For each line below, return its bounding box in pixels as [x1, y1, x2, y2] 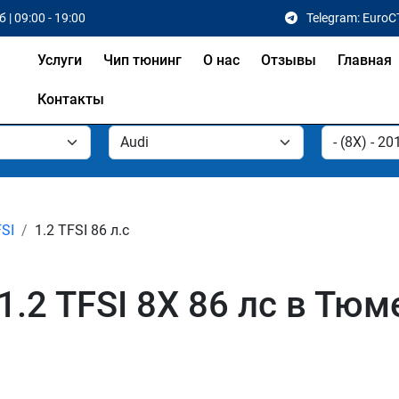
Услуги [37, 52, 82, 69]
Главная [337, 52, 392, 69]
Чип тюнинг [102, 52, 182, 69]
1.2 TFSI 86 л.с [35, 222, 129, 239]
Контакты [37, 91, 104, 108]
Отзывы [260, 52, 316, 69]
